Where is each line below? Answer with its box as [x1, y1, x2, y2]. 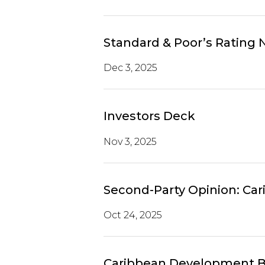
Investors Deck [103, 109, 195, 124]
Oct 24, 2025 [103, 209, 162, 221]
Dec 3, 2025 [103, 62, 157, 74]
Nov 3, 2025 [103, 135, 157, 147]
